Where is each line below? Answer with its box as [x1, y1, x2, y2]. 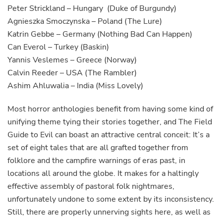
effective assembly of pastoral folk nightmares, [7, 181, 174, 192]
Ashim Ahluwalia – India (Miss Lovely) [7, 80, 143, 92]
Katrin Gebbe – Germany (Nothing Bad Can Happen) [7, 29, 192, 40]
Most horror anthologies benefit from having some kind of [7, 104, 213, 115]
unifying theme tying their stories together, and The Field [7, 116, 212, 128]
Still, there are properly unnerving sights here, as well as [7, 207, 211, 218]
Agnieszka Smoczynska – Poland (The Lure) [7, 16, 162, 27]
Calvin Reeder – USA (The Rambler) [7, 67, 137, 79]
